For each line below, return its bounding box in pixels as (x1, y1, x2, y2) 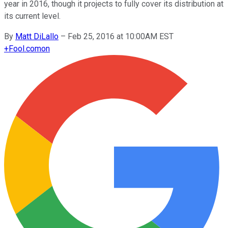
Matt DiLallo (15, 31, 59, 41)
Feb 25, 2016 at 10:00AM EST (68, 31, 174, 41)
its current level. (4, 11, 61, 21)
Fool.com (9, 43, 41, 53)
